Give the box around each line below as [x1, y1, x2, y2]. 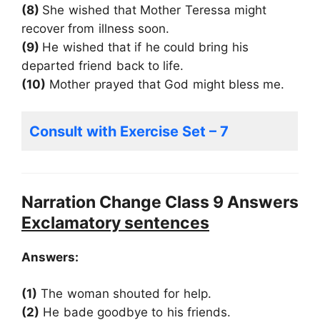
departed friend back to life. [21, 58, 184, 73]
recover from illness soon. [21, 21, 170, 36]
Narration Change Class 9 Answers [21, 191, 299, 212]
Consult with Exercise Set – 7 [29, 123, 229, 141]
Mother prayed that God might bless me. [46, 76, 285, 91]
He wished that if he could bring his [42, 39, 249, 54]
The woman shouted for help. [37, 286, 211, 301]
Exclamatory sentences [21, 212, 209, 233]
